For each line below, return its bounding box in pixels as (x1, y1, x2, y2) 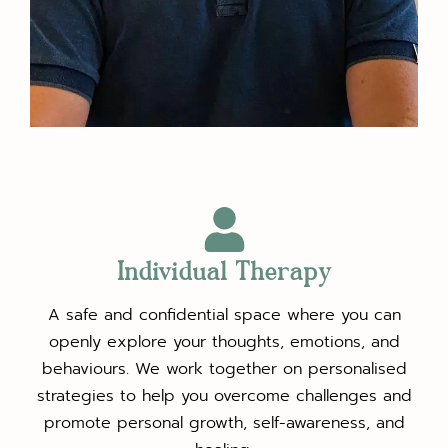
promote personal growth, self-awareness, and (43, 410, 405, 435)
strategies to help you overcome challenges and (36, 383, 412, 408)
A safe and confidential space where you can (47, 302, 401, 327)
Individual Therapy (117, 252, 331, 290)
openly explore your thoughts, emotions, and (48, 329, 400, 354)
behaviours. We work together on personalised (41, 356, 407, 381)
